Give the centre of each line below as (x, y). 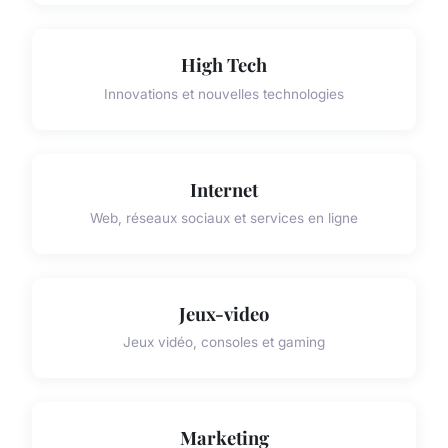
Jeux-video (224, 313)
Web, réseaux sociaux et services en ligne (224, 217)
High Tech (224, 65)
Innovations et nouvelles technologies (224, 93)
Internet (224, 189)
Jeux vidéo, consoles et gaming (224, 342)
